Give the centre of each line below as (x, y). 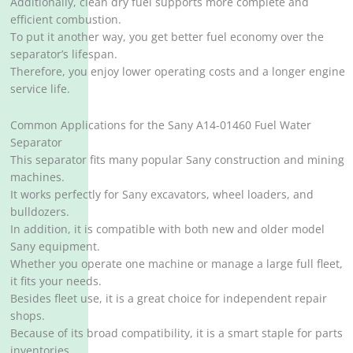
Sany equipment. (56, 247)
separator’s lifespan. (64, 54)
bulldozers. (40, 212)
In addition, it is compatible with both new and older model (168, 229)
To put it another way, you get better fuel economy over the (167, 37)
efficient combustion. (66, 20)
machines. (38, 177)
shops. (28, 316)
